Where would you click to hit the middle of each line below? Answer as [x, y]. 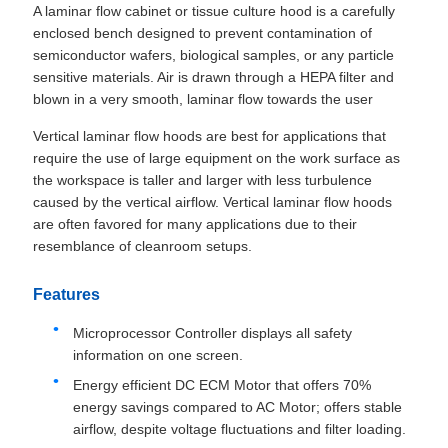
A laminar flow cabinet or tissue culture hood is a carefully [213, 11]
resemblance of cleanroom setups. [142, 246]
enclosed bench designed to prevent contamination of [202, 33]
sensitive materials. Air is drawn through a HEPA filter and [213, 77]
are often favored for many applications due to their [194, 224]
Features [66, 295]
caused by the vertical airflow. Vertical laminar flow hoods [212, 202]
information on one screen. [157, 355]
